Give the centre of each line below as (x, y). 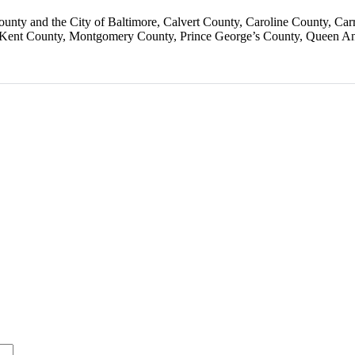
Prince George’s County (240, 36)
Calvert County (201, 22)
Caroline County (287, 22)
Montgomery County (121, 36)
